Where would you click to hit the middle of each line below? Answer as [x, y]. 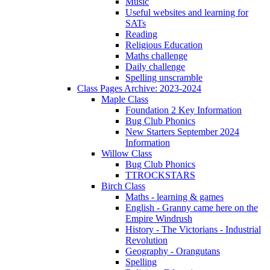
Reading [141, 34]
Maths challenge [156, 56]
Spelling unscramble [164, 78]
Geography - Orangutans [173, 251]
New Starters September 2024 [182, 132]
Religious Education [164, 45]
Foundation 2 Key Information [184, 110]
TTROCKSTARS [160, 175]
